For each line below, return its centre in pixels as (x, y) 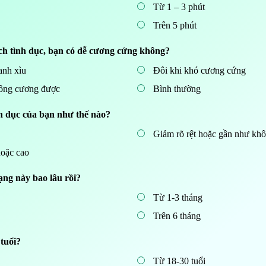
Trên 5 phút (173, 25)
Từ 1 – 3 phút (178, 7)
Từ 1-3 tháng (176, 197)
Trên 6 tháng (175, 216)
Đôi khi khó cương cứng (198, 70)
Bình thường (175, 89)
